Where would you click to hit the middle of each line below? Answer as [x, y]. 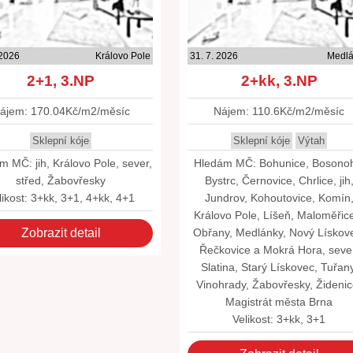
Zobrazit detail [61, 233]
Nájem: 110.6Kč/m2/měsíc [279, 111]
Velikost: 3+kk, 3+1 [279, 319]
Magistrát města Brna [279, 302]
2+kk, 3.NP [279, 81]
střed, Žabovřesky [61, 180]
